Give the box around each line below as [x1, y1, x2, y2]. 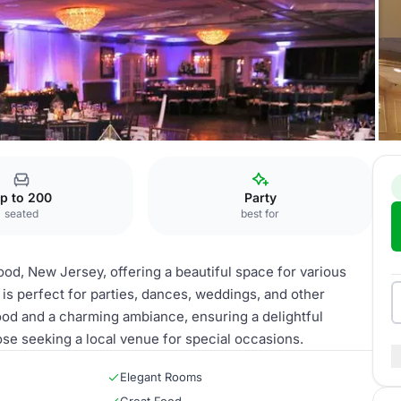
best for [241, 207, 280, 220]
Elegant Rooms [120, 370, 202, 384]
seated [4, 207, 38, 220]
